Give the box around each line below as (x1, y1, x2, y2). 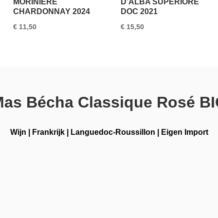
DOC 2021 (121, 7, 158, 16)
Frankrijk (32, 128, 65, 137)
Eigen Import (161, 128, 208, 137)
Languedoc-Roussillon (70, 128, 155, 137)
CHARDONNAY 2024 (13, 7, 91, 16)
